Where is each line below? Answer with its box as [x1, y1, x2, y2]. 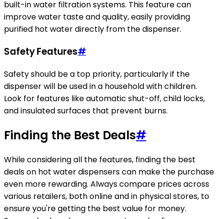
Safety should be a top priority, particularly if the [4, 68, 190, 80]
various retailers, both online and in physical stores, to [4, 190, 209, 202]
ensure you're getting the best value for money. [4, 202, 186, 214]
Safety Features [4, 45, 78, 59]
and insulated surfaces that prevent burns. [4, 105, 168, 116]
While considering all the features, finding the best [4, 153, 196, 165]
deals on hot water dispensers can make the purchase [4, 166, 214, 177]
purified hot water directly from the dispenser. [4, 23, 181, 35]
